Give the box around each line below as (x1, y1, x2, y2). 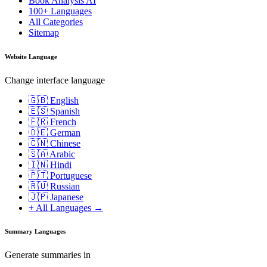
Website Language (5, 52, 57, 60)
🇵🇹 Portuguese (29, 170, 92, 181)
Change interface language (5, 74, 105, 85)
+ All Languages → (29, 202, 103, 213)
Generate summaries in (5, 250, 91, 260)
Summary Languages (5, 228, 66, 235)
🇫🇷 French (29, 116, 76, 127)
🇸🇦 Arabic (29, 148, 75, 159)
